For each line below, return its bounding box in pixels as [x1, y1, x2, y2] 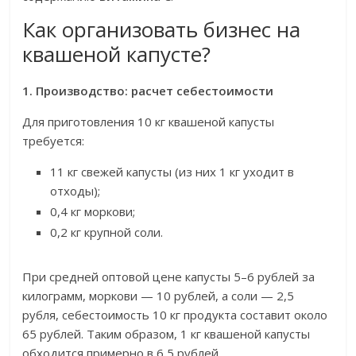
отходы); [50, 183, 101, 199]
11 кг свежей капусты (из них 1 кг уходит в [50, 164, 295, 180]
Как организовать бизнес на [22, 15, 301, 44]
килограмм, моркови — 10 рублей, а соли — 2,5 [22, 288, 295, 304]
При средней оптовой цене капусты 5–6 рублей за [22, 269, 315, 285]
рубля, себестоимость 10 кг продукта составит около [22, 307, 328, 323]
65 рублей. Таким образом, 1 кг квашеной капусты [22, 326, 311, 342]
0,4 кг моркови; [50, 203, 136, 220]
